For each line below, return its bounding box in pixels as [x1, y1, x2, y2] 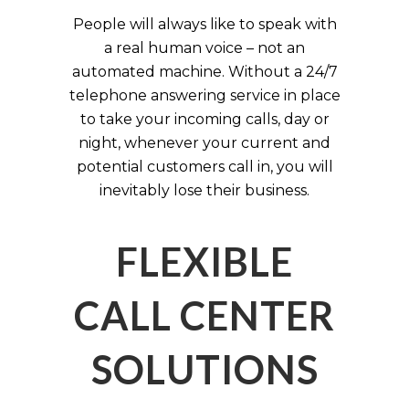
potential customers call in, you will [76, 157, 333, 175]
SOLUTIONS [90, 345, 319, 393]
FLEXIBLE [116, 237, 293, 285]
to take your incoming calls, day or [79, 110, 330, 128]
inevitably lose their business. [100, 181, 309, 199]
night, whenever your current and [79, 133, 330, 152]
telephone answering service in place [68, 86, 341, 104]
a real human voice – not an [104, 38, 305, 57]
